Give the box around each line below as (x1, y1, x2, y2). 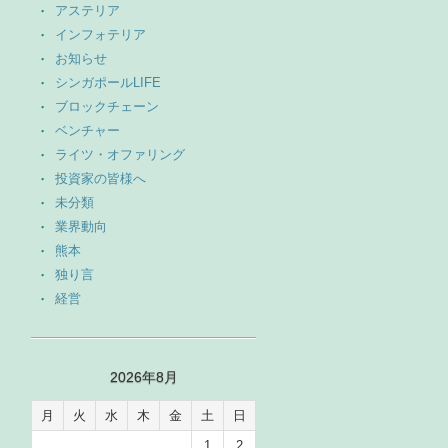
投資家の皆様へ (55, 171, 146, 187)
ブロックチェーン (55, 99, 159, 115)
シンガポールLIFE (55, 75, 161, 91)
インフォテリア (55, 27, 146, 43)
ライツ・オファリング (55, 147, 185, 163)
